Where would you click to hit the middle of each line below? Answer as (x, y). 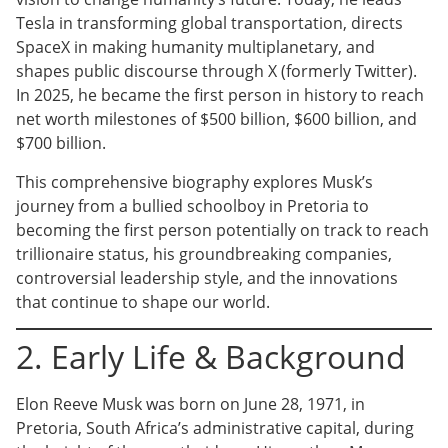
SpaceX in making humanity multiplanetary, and (195, 47)
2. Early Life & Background (211, 356)
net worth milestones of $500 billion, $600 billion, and (216, 119)
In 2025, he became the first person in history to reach (220, 95)
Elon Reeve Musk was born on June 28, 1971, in (190, 403)
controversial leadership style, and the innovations (207, 277)
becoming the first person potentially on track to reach (222, 229)
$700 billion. (61, 143)
